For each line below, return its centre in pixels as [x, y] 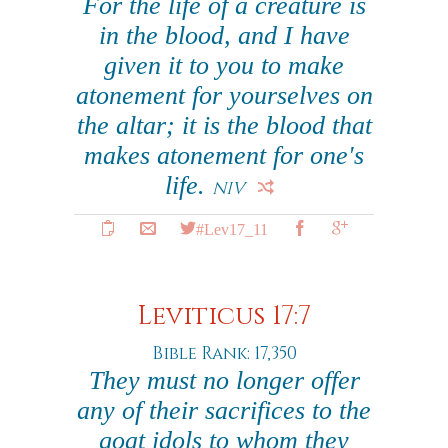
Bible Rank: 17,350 [224, 353]
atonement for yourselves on [224, 95]
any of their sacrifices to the [224, 410]
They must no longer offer [224, 380]
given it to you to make [224, 65]
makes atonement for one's [224, 155]
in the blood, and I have [224, 35]
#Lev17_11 [232, 228]
